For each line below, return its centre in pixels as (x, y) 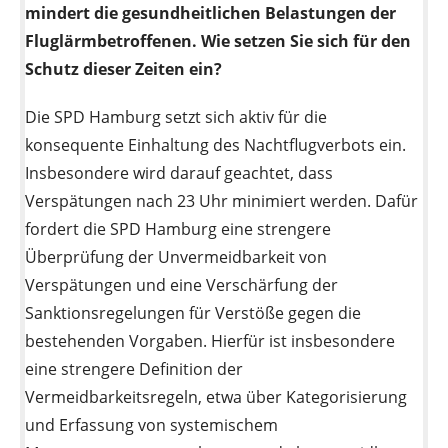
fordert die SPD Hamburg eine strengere (178, 229)
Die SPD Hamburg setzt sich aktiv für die (176, 117)
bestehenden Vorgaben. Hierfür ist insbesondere (210, 341)
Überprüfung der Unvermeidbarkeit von (176, 257)
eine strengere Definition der (134, 369)
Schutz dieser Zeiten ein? (123, 69)
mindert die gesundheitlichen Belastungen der (210, 13)
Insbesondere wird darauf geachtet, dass (179, 173)
